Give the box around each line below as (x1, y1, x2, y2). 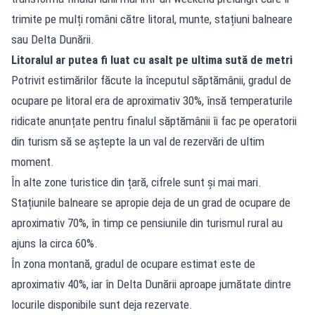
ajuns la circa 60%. (11, 236, 98, 250)
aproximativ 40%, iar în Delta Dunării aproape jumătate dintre (11, 276, 291, 291)
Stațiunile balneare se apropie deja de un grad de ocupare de (11, 195, 290, 210)
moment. (11, 154, 54, 169)
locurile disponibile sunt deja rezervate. (11, 297, 193, 311)
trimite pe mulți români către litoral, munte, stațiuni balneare (11, 11, 292, 26)
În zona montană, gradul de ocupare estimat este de (11, 256, 255, 271)
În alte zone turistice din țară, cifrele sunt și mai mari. (11, 174, 262, 189)
